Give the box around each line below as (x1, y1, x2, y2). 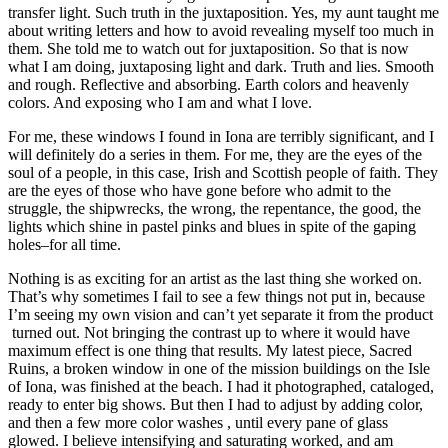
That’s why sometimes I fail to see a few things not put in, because (8, 288, 425, 306)
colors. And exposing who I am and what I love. (8, 94, 312, 112)
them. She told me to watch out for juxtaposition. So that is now (8, 40, 409, 58)
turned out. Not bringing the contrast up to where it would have (8, 324, 410, 342)
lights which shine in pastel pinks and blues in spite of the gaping (8, 218, 416, 236)
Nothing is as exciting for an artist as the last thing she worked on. (8, 270, 422, 288)
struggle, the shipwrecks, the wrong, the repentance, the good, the (8, 200, 421, 218)
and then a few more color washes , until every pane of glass (8, 414, 388, 432)
